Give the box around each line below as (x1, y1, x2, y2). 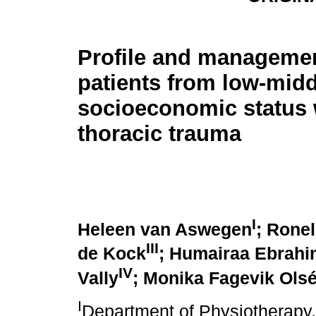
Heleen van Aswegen (78, 220, 252, 240)
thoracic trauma (78, 121, 241, 147)
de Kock (78, 244, 146, 264)
